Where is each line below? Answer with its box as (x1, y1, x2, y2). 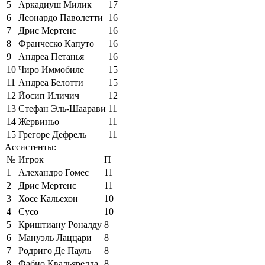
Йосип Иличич (18, 90, 79, 101)
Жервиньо (18, 116, 59, 127)
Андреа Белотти (18, 77, 83, 88)
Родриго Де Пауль (18, 245, 91, 256)
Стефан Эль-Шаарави (18, 103, 106, 114)
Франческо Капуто (18, 38, 94, 49)
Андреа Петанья (18, 51, 84, 62)
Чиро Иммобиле (18, 64, 84, 75)
